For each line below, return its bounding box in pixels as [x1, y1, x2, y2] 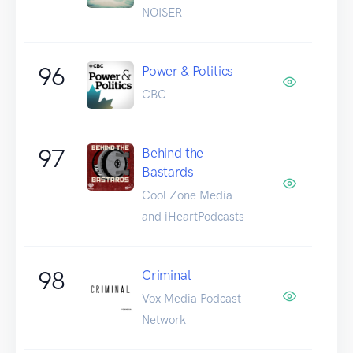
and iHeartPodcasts [142, 209, 244, 224]
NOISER [142, 5, 182, 20]
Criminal [142, 266, 191, 283]
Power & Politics [142, 62, 234, 79]
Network [142, 312, 186, 327]
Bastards [142, 163, 194, 180]
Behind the [142, 144, 204, 161]
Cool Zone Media [142, 188, 232, 203]
